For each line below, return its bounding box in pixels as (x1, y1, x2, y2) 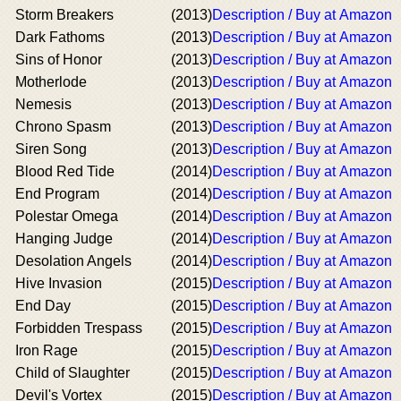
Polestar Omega (15, 209, 118, 224)
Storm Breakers (15, 7, 114, 22)
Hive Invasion (15, 276, 102, 291)
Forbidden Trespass (15, 320, 142, 336)
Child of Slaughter (15, 365, 130, 380)
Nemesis (15, 97, 72, 112)
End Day (15, 298, 71, 313)
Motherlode (15, 74, 87, 90)
